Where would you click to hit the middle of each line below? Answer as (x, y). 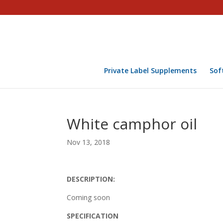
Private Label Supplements (150, 70)
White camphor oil (132, 124)
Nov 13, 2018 (89, 142)
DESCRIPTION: (91, 179)
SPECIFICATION (93, 216)
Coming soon (89, 197)
